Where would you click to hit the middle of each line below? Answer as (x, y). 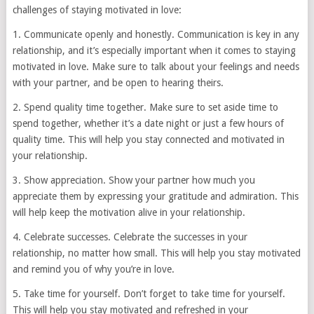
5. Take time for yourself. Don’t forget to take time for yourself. (149, 294)
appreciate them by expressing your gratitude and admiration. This (155, 197)
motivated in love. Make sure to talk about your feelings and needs (156, 67)
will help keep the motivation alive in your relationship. (129, 213)
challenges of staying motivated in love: (97, 10)
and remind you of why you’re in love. (93, 269)
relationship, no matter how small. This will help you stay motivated (156, 253)
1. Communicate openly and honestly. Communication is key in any (156, 35)
